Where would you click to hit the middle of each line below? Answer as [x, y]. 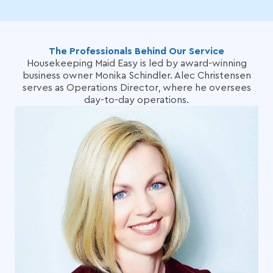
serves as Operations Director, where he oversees [136, 88]
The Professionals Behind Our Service [136, 51]
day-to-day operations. [136, 100]
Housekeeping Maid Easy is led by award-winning [136, 63]
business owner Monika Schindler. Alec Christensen [136, 76]
